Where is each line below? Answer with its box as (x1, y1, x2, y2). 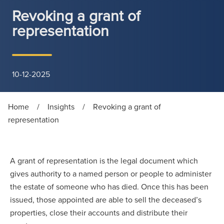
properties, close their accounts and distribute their (10, 207, 187, 218)
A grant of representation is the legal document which (10, 155, 198, 166)
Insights (47, 101, 74, 112)
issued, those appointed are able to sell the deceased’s (10, 194, 201, 205)
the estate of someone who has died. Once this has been (10, 181, 208, 192)
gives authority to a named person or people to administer (10, 168, 211, 179)
